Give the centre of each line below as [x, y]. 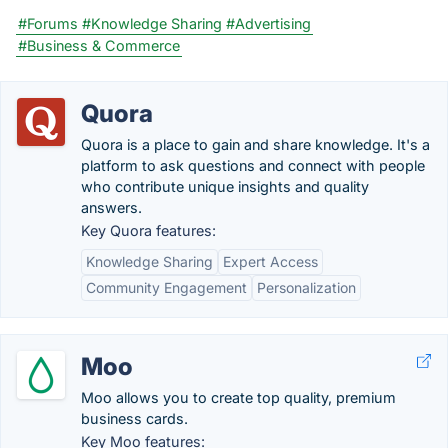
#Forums [48, 23]
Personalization [306, 287]
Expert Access [270, 261]
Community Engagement [166, 287]
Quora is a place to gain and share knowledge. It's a [255, 144]
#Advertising [268, 23]
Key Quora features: [148, 230]
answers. [111, 207]
